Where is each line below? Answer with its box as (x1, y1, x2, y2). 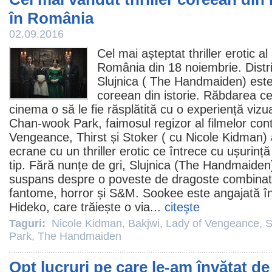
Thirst (76, 131, 107, 144)
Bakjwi (128, 217, 160, 229)
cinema (9, 103, 48, 116)
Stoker (123, 131, 158, 144)
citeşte (165, 200, 200, 214)
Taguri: (9, 217, 49, 229)
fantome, (9, 186, 61, 200)
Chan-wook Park (9, 117, 98, 130)
